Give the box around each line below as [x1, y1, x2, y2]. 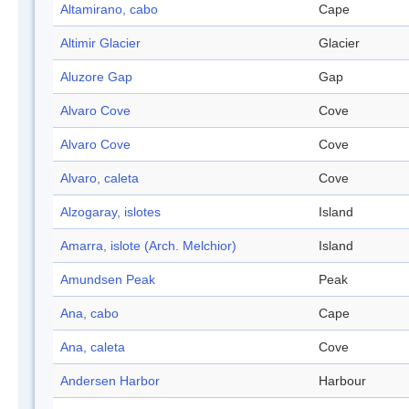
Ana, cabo [60, 306, 119, 321]
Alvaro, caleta [60, 171, 139, 186]
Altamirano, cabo [60, 2, 158, 17]
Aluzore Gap [60, 69, 132, 85]
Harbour [319, 373, 366, 389]
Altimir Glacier [60, 36, 141, 51]
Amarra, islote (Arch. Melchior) [60, 238, 236, 254]
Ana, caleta [60, 340, 125, 355]
